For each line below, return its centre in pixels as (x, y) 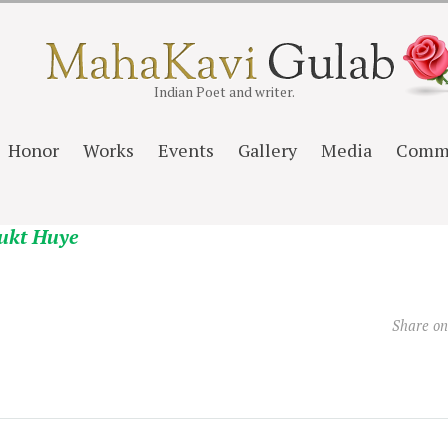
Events (185, 150)
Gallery (267, 150)
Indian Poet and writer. (224, 92)
